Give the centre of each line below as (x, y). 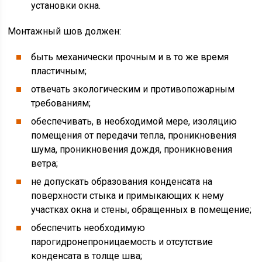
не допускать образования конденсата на (122, 182)
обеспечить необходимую (88, 228)
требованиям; (61, 103)
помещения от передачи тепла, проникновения (134, 135)
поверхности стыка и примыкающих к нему (128, 196)
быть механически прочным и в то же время (130, 57)
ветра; (45, 163)
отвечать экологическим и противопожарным (133, 89)
